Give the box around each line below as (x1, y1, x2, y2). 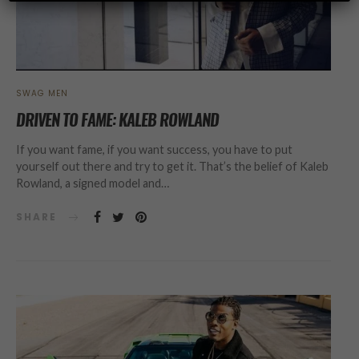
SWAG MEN (16, 87, 68, 99)
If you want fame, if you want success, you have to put (16, 142, 292, 156)
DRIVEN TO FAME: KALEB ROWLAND (16, 108, 219, 131)
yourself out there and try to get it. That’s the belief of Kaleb (16, 159, 329, 173)
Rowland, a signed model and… (16, 175, 169, 190)
